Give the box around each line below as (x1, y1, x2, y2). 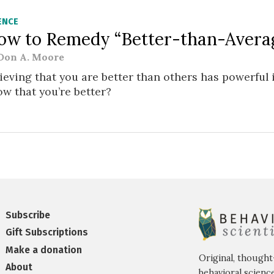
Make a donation (6, 243, 83, 256)
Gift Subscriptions (6, 226, 89, 239)
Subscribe (6, 209, 51, 221)
